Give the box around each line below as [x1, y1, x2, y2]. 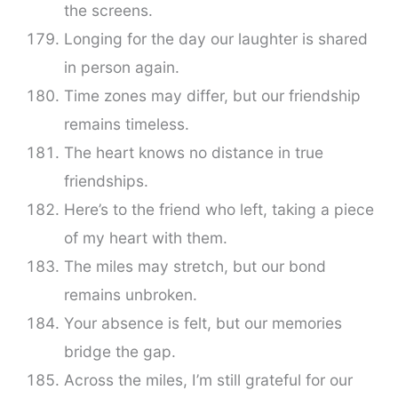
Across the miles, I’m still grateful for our [63, 370, 353, 390]
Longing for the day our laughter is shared [63, 29, 368, 49]
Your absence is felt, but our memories [63, 314, 342, 333]
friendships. [63, 171, 148, 191]
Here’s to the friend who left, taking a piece [63, 200, 374, 219]
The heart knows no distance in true [63, 143, 323, 163]
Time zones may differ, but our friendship [63, 86, 361, 106]
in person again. [63, 58, 179, 77]
